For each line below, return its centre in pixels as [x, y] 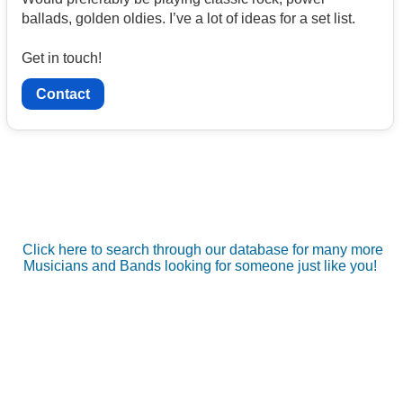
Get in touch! [62, 58]
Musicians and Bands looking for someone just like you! [201, 265]
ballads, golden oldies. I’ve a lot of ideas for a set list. [190, 18]
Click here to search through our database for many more [202, 249]
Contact [63, 94]
